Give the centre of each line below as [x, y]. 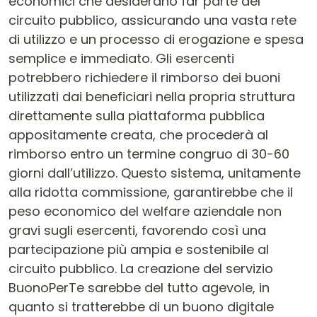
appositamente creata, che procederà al [138, 135]
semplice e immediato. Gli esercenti [121, 58]
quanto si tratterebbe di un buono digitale [141, 307]
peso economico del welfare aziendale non [145, 211]
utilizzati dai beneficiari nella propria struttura [152, 97]
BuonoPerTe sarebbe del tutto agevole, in [139, 288]
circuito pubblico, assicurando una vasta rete [152, 20]
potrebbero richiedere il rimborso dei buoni [144, 77]
